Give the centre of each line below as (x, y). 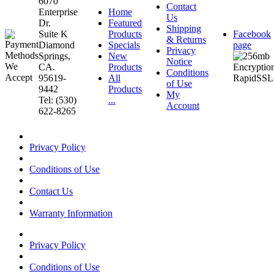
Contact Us (51, 191)
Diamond (57, 45)
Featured (125, 23)
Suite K (53, 34)
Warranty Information (71, 213)
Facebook (252, 34)
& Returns (186, 40)
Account (183, 106)
